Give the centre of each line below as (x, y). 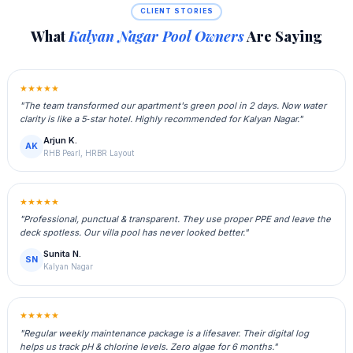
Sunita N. (63, 254)
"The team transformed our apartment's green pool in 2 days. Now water (173, 106)
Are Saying (283, 36)
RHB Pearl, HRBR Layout (89, 154)
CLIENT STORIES (176, 11)
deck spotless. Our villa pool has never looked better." (134, 233)
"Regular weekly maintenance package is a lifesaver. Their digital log (165, 333)
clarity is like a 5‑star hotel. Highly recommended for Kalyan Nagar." (162, 119)
